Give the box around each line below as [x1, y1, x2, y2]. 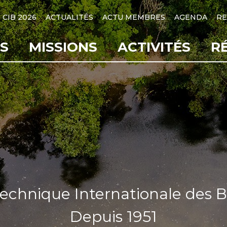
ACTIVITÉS [118, 39, 191, 55]
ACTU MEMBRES [102, 13, 165, 22]
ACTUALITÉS [46, 13, 93, 22]
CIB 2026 [3, 13, 36, 22]
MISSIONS [29, 39, 97, 55]
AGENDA [174, 13, 207, 22]
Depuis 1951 [70, 207, 157, 226]
